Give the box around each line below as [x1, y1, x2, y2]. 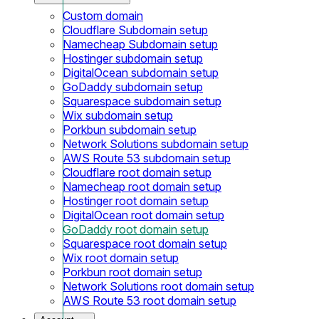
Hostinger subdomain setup [63, 51, 203, 66]
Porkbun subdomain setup [63, 122, 197, 137]
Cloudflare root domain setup [63, 164, 211, 179]
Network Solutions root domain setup [63, 278, 254, 293]
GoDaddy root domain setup [63, 221, 209, 236]
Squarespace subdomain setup [63, 93, 221, 108]
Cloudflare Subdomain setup [63, 22, 208, 37]
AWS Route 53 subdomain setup [63, 150, 231, 165]
